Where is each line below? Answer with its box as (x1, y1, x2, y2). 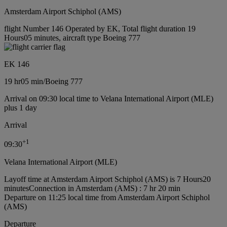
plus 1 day (4, 103, 37, 112)
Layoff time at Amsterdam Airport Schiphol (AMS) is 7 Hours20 (4, 174, 211, 183)
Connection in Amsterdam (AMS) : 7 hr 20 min (29, 183, 180, 193)
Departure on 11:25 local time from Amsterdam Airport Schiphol (4, 193, 210, 202)
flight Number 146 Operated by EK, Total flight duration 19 (4, 24, 196, 33)
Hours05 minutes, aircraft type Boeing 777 (4, 33, 140, 43)
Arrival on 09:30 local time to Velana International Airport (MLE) (4, 94, 213, 103)
